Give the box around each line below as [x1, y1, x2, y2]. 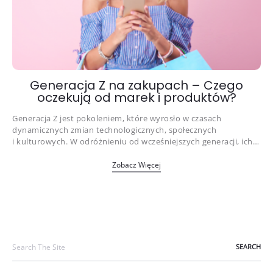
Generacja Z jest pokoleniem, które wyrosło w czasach [12, 113, 221, 124]
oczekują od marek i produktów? [37, 89, 236, 106]
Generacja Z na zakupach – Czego [30, 77, 243, 94]
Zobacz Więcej [112, 160, 161, 170]
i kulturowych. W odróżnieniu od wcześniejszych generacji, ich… [12, 136, 259, 147]
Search [12, 234, 40, 246]
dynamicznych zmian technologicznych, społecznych [12, 124, 216, 135]
